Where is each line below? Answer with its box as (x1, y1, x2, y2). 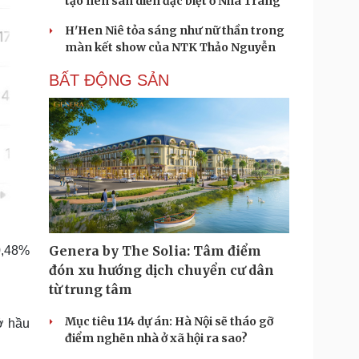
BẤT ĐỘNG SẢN (49, 71, 169, 89)
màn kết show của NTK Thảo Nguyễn (65, 40, 276, 54)
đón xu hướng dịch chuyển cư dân (49, 262, 274, 278)
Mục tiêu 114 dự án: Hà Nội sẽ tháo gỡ (65, 314, 273, 329)
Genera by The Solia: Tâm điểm (49, 243, 261, 259)
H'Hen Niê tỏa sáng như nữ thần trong (65, 23, 284, 38)
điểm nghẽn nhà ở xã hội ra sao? (65, 331, 248, 345)
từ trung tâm (49, 281, 132, 297)
